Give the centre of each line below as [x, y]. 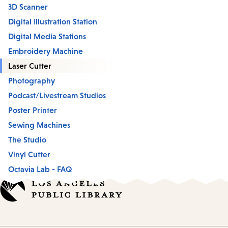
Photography [32, 80]
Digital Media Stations [47, 36]
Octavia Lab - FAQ [40, 169]
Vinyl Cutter [29, 154]
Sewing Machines [39, 124]
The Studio [27, 139]
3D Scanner [28, 6]
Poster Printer [33, 110]
